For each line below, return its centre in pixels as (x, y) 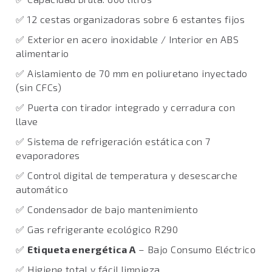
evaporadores (48, 155)
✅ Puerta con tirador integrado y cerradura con (126, 107)
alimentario (42, 53)
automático (42, 189)
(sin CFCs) (39, 87)
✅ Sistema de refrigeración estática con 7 (113, 141)
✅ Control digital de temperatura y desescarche (127, 175)
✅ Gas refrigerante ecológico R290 (97, 229)
